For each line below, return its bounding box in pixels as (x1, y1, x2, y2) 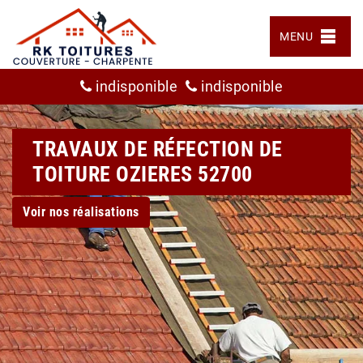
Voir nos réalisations (23, 204, 139, 220)
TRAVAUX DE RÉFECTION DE (32, 137, 283, 161)
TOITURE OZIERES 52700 (32, 162, 253, 186)
